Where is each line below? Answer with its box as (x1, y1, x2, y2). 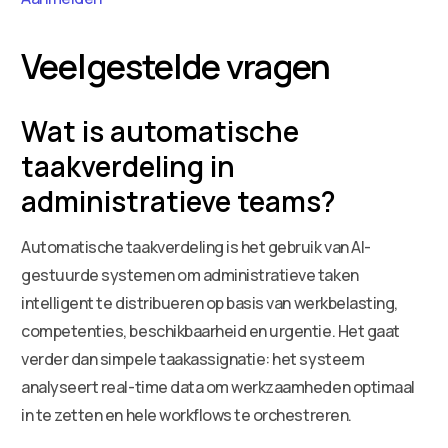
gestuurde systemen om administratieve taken (21, 263, 359, 286)
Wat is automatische (21, 111, 300, 150)
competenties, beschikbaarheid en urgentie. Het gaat (21, 319, 400, 342)
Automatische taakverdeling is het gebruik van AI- (21, 235, 371, 258)
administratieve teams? (21, 181, 337, 220)
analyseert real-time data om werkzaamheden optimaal (21, 375, 415, 398)
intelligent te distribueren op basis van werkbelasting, (21, 291, 398, 314)
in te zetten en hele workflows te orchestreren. (21, 403, 352, 426)
